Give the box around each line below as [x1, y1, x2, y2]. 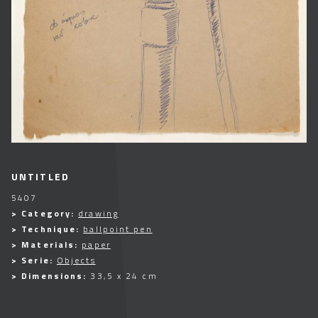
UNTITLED [11, 169, 70, 185]
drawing [78, 207, 119, 221]
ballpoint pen [83, 222, 153, 236]
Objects [56, 253, 96, 268]
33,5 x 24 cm [90, 269, 158, 283]
